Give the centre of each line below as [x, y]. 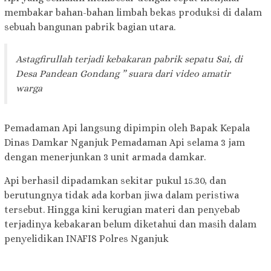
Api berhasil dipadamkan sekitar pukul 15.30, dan [115, 181]
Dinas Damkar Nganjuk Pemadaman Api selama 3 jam [125, 143]
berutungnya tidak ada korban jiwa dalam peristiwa [122, 195]
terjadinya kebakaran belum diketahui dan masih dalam [130, 224]
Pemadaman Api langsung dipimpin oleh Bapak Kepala [127, 128]
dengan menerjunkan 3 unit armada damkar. [105, 157]
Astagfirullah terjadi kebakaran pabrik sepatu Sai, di [129, 59]
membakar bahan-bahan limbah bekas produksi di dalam [133, 13]
